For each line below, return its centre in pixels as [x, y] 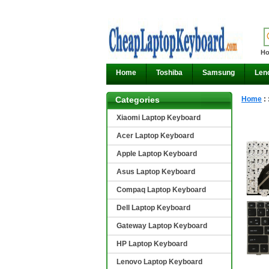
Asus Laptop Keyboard [156, 172]
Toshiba [169, 73]
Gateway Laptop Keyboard [162, 226]
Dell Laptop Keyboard [153, 208]
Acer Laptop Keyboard [155, 136]
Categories [138, 100]
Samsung [219, 73]
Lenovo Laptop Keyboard [159, 262]
